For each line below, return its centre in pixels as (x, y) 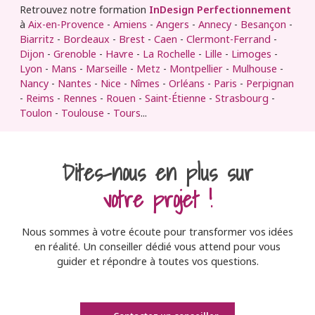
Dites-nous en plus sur (157, 172)
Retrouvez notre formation (84, 9)
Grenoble (75, 53)
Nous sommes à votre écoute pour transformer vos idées (157, 231)
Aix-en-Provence (66, 24)
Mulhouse (255, 68)
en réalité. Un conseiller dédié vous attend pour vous (157, 246)
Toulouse (83, 112)
